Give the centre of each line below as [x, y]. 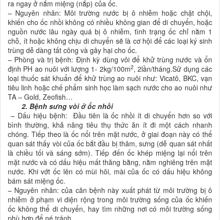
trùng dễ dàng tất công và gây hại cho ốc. [72, 50]
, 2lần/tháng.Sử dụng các [173, 69]
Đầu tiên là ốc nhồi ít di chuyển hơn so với [141, 115]
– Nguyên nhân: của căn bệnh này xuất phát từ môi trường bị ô [110, 190]
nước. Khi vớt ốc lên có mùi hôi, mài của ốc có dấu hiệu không [110, 171]
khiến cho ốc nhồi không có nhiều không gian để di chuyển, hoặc [110, 22]
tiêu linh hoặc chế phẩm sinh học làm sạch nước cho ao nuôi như [110, 87]
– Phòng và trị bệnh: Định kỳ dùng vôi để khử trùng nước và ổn [110, 59]
